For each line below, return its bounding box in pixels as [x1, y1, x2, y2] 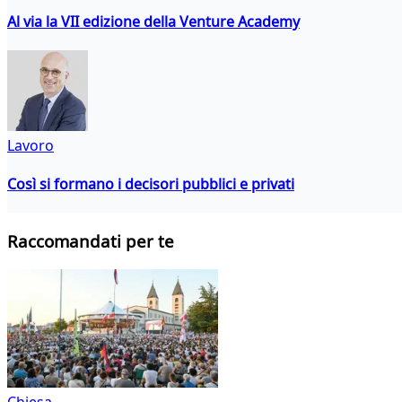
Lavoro [7, 135, 54, 155]
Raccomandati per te [7, 230, 174, 253]
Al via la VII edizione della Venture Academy [7, 11, 300, 31]
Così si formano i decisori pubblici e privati [7, 174, 294, 195]
